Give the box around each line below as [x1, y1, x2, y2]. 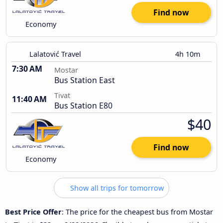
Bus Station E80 [54, 100, 112, 111]
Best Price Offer [5, 207, 62, 217]
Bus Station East [54, 75, 115, 86]
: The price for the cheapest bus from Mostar [62, 207, 213, 217]
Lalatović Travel [29, 49, 81, 59]
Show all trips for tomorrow [68, 183, 164, 193]
